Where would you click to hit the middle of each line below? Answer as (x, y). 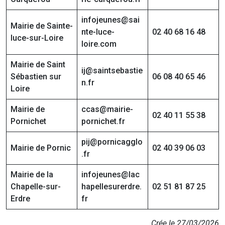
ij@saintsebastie (112, 71)
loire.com (99, 44)
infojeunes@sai (110, 20)
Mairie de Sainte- (42, 26)
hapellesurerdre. (111, 187)
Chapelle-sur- (36, 187)
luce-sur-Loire (37, 38)
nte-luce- (98, 32)
